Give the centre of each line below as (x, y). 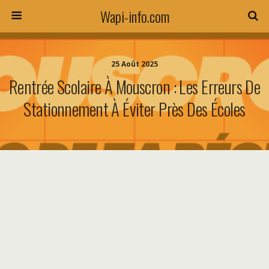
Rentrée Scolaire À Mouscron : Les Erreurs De (134, 86)
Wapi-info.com (134, 16)
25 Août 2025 (134, 64)
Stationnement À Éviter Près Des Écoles (134, 109)
